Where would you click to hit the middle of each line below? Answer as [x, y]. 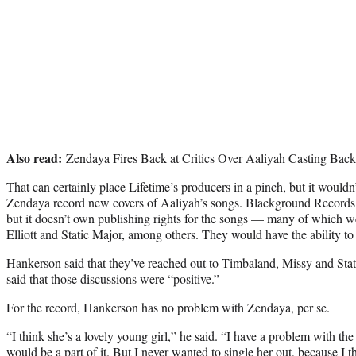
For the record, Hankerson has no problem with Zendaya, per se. [168, 307]
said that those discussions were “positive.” [113, 278]
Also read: [36, 157]
